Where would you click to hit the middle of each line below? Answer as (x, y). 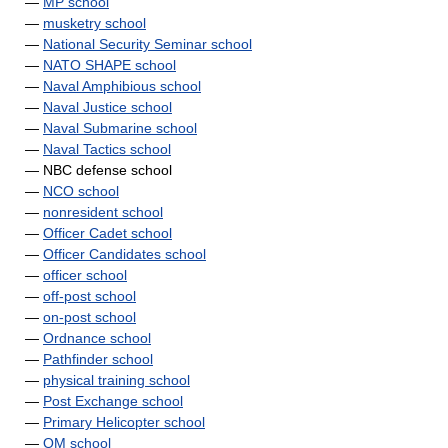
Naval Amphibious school (122, 86)
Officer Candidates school (124, 254)
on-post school (89, 317)
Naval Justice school (107, 107)
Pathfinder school (98, 359)
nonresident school (103, 212)
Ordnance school (97, 338)
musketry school (94, 23)
